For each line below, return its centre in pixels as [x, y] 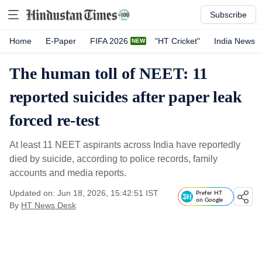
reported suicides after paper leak [126, 97]
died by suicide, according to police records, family [113, 159]
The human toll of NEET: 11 [108, 73]
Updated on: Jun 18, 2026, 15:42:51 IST [84, 193]
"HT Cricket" [177, 41]
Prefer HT [209, 193]
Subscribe [228, 15]
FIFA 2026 [109, 41]
